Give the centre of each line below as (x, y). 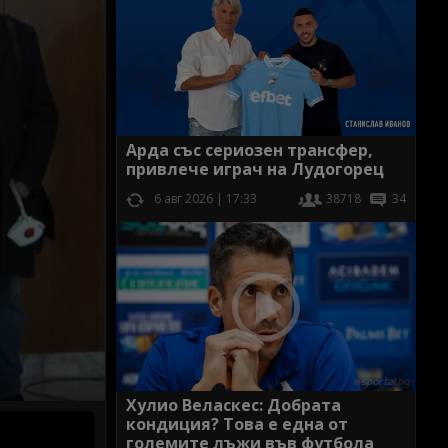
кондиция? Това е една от (237, 424)
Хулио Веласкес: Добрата (233, 405)
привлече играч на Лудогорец (255, 169)
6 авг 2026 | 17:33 (205, 199)
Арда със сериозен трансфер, (249, 150)
